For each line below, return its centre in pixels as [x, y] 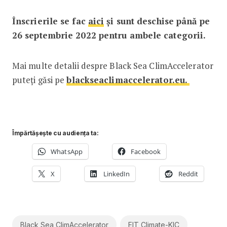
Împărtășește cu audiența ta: [55, 133]
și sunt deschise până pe [157, 21]
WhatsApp [67, 151]
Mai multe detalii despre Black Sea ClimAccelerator [112, 65]
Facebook [146, 151]
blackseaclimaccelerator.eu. [128, 80]
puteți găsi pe [39, 80]
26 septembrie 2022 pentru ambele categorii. [109, 35]
